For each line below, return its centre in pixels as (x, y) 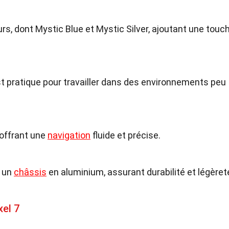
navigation (69, 135)
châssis (30, 172)
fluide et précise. (125, 135)
